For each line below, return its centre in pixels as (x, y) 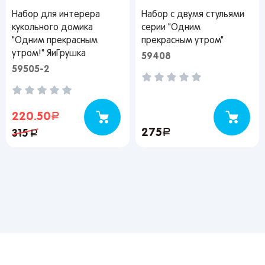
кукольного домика (52, 28)
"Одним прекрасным (55, 41)
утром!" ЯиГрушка (49, 54)
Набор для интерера (56, 15)
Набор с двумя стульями (193, 15)
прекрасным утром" (182, 41)
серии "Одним (171, 28)
